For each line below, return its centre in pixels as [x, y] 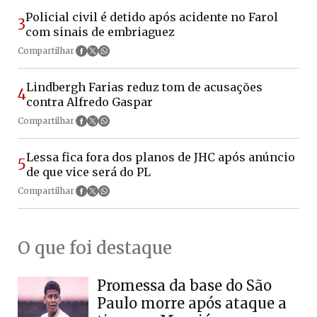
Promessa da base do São [184, 285]
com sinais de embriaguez [100, 31]
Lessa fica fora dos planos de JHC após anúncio [161, 157]
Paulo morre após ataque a [192, 303]
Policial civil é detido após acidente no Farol [152, 17]
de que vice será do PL [88, 172]
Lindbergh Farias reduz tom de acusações [144, 87]
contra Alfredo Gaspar [90, 102]
